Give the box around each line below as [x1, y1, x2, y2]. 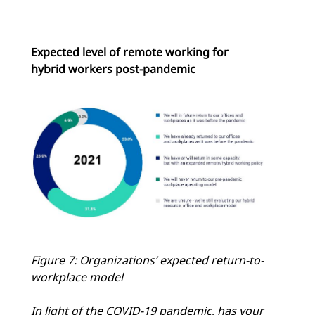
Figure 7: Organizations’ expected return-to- [31, 252, 264, 269]
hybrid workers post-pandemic [31, 60, 195, 77]
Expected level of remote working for [31, 44, 229, 60]
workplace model [31, 269, 123, 285]
